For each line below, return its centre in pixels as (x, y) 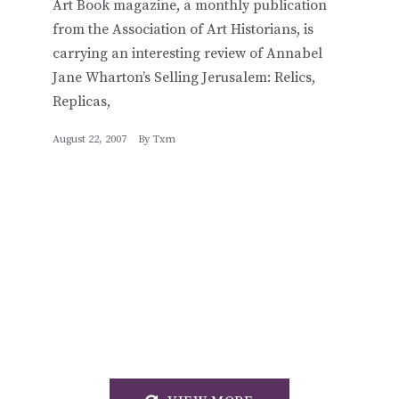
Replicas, (81, 101)
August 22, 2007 (90, 139)
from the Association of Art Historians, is (183, 29)
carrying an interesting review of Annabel (187, 53)
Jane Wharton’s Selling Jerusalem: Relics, (184, 77)
